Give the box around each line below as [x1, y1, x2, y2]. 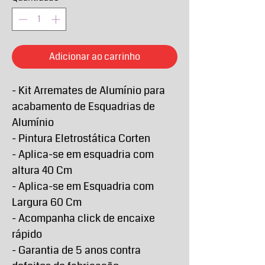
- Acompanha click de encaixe [12, 210, 155, 226]
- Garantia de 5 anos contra [12, 242, 141, 258]
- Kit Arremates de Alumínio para [12, 82, 165, 98]
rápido [12, 226, 42, 242]
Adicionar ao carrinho [49, 49, 140, 63]
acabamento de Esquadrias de [12, 98, 155, 114]
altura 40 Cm [12, 162, 72, 178]
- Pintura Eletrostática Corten [12, 130, 150, 146]
